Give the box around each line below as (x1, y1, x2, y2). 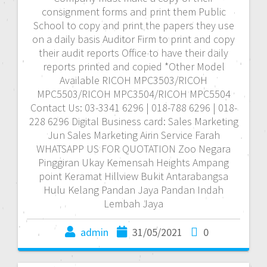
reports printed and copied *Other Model (42, 59, 225, 73)
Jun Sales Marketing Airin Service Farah (47, 128, 220, 142)
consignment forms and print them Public (41, 4, 226, 18)
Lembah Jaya (104, 196, 163, 210)
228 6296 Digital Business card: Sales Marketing (29, 114, 238, 128)
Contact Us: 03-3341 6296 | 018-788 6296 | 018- (30, 100, 237, 114)
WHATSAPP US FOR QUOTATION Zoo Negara (36, 141, 231, 156)
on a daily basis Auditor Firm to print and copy (32, 32, 235, 46)
